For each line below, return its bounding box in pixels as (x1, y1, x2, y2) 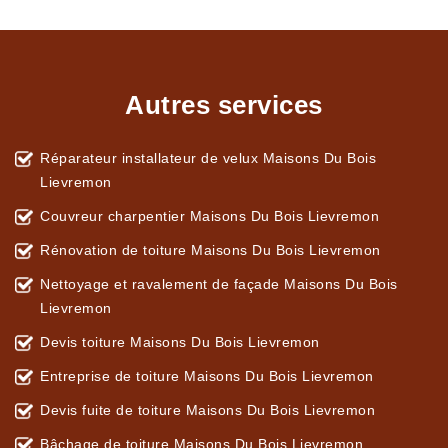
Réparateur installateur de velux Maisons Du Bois (40, 150, 376, 167)
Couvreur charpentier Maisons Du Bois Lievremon (40, 208, 379, 225)
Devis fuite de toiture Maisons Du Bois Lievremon (40, 402, 375, 419)
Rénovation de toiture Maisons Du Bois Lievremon (40, 242, 381, 259)
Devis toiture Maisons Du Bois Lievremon (40, 334, 320, 351)
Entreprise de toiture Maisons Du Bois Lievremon (40, 368, 374, 385)
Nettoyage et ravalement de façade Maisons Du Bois (40, 276, 398, 293)
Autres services (125, 90, 323, 121)
